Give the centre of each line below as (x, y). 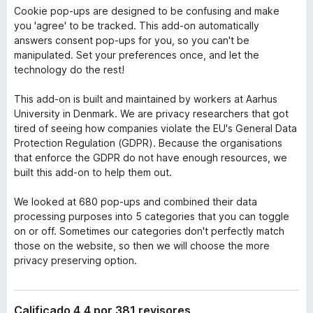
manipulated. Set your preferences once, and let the (137, 55)
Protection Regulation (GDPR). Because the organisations (148, 143)
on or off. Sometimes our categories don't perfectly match (149, 231)
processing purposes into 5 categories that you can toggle (152, 216)
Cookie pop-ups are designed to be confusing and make (147, 11)
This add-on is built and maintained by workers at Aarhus (146, 99)
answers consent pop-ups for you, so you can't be (132, 40)
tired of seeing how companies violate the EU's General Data (155, 128)
